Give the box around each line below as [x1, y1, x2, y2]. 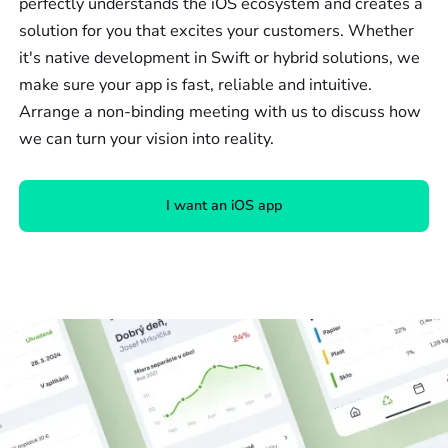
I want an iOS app [166, 196, 282, 216]
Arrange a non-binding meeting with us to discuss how [19, 101, 422, 124]
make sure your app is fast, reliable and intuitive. [19, 74, 373, 97]
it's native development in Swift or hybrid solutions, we [19, 47, 421, 70]
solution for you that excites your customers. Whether [19, 20, 415, 43]
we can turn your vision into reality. [19, 128, 275, 151]
